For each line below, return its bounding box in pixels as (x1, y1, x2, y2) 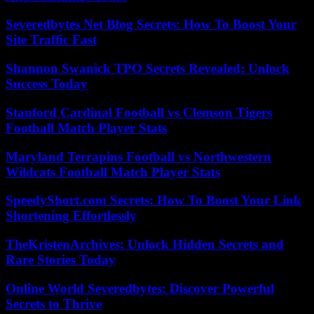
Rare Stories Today (6, 252, 116, 267)
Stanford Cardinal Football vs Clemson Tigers (6, 104, 272, 120)
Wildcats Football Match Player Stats (6, 164, 220, 179)
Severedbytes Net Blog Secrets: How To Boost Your (6, 17, 296, 32)
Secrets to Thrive (6, 296, 102, 311)
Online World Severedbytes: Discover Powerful (6, 280, 274, 296)
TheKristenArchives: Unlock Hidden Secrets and (6, 236, 284, 252)
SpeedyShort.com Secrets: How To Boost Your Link (6, 193, 301, 208)
